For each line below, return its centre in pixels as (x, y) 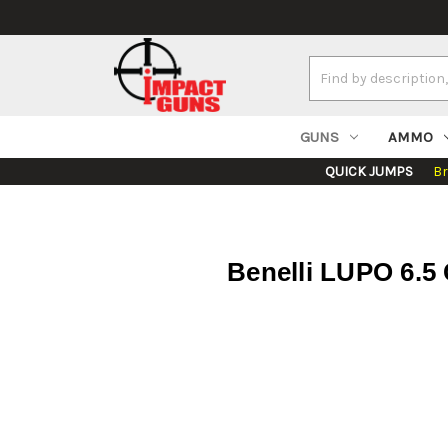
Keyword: (337, 88)
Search (331, 67)
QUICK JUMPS (369, 172)
